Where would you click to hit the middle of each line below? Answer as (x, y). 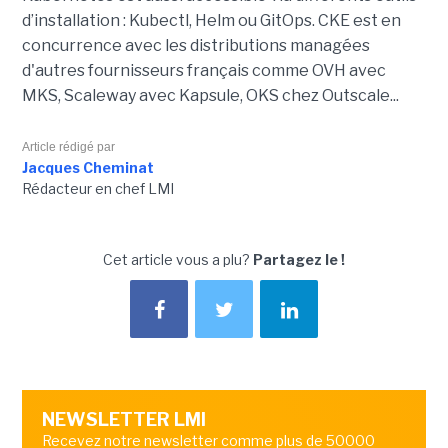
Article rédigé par (68, 146)
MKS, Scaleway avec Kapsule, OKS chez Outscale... (210, 95)
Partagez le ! (299, 259)
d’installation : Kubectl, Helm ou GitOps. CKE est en (211, 20)
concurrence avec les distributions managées (195, 45)
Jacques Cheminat (87, 167)
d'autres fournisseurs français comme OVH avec (203, 70)
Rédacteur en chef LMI (97, 188)
